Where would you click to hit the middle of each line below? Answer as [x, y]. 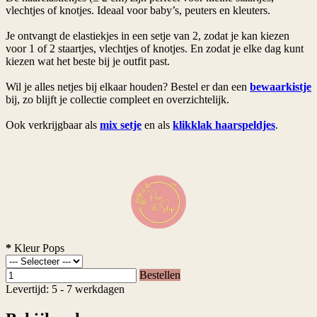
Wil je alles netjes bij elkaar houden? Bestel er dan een [128, 86]
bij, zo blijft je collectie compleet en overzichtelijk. [117, 99]
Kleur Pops [38, 248]
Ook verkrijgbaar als [53, 125]
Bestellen [160, 275]
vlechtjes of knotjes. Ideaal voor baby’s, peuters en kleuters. [138, 10]
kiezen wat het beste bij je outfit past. [88, 61]
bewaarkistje [281, 86]
